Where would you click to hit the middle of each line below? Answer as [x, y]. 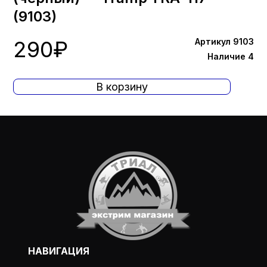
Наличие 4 [230, 56]
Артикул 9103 [224, 41]
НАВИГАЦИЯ [59, 251]
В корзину [122, 86]
